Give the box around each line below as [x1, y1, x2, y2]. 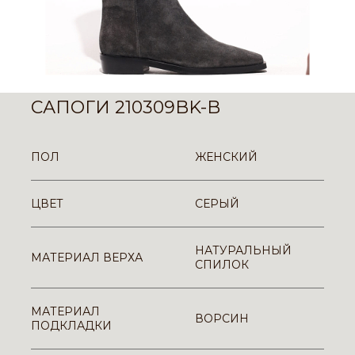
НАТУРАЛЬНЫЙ [195, 243, 292, 258]
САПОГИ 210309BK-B [31, 97, 220, 118]
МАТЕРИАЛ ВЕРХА [31, 250, 143, 265]
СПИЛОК [195, 258, 249, 272]
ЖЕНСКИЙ [195, 150, 258, 164]
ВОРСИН [195, 311, 249, 326]
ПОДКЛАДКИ [31, 319, 112, 333]
